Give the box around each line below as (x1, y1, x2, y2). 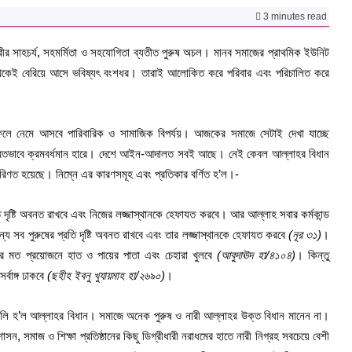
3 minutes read (261, 11, 327, 22)
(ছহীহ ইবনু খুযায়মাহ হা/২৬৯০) (47, 269, 165, 282)
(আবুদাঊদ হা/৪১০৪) (216, 248, 295, 262)
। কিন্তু (295, 248, 330, 262)
